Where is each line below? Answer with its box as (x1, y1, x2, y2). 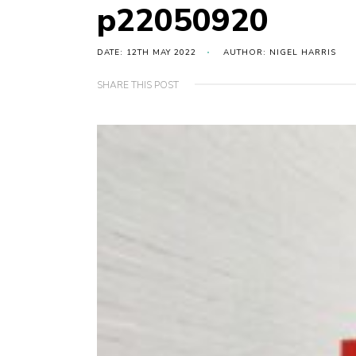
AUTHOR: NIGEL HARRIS (223, 47, 336, 59)
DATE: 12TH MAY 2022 (97, 47, 196, 59)
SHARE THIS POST (97, 79, 179, 92)
